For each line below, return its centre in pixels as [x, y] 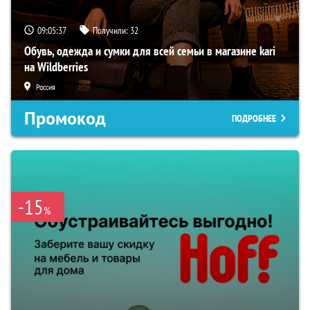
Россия [46, 86]
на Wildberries [56, 66]
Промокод [65, 118]
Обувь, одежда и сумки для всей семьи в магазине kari [150, 51]
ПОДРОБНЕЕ [254, 118]
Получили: [111, 30]
